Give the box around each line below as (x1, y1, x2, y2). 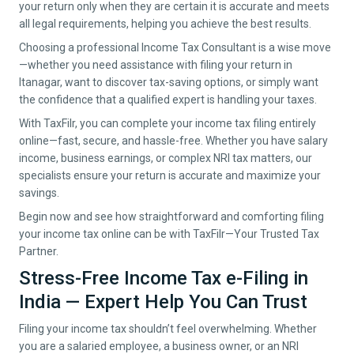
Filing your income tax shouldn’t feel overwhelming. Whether (19, 322, 317, 336)
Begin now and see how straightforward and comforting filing (19, 210, 324, 224)
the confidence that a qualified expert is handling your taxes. (19, 93, 317, 107)
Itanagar (19, 76, 60, 89)
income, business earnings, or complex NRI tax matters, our (19, 152, 312, 165)
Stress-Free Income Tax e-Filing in (19, 267, 308, 290)
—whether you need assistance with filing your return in (19, 58, 292, 72)
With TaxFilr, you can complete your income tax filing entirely (19, 117, 316, 130)
